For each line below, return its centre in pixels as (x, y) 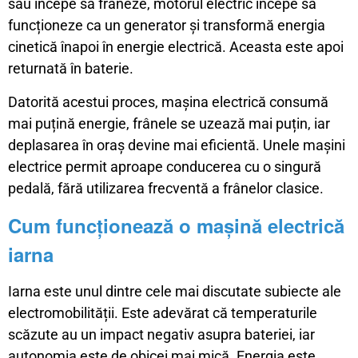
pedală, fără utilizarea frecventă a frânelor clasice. (166, 188)
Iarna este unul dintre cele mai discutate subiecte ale (175, 291)
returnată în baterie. (71, 68)
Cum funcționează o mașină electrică (176, 225)
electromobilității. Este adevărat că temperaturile (163, 312)
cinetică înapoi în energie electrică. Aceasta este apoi (176, 46)
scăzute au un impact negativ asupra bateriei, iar (161, 334)
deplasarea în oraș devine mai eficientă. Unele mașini (177, 145)
